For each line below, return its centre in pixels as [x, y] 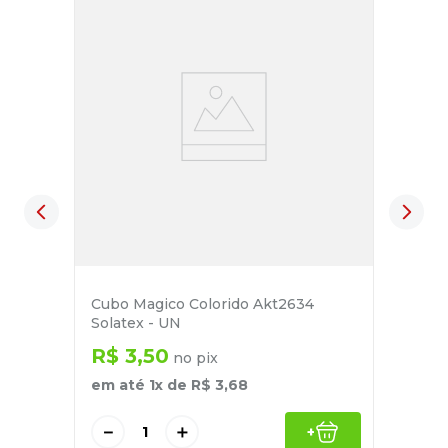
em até [120, 385]
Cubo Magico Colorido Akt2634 [202, 304]
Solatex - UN [136, 323]
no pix [193, 358]
